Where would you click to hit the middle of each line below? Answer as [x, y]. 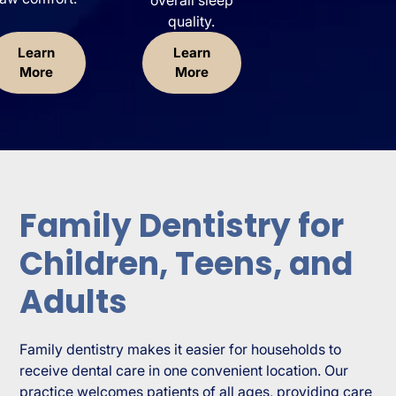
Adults [74, 301]
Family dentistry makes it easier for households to [181, 349]
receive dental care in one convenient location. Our [184, 370]
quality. [191, 21]
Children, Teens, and [187, 263]
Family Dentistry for [182, 225]
